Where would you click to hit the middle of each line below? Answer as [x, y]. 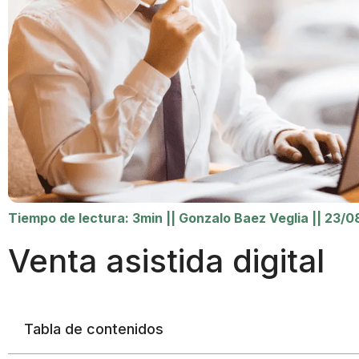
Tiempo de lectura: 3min [85, 218]
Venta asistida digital [166, 260]
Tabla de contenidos [94, 329]
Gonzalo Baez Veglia [244, 218]
